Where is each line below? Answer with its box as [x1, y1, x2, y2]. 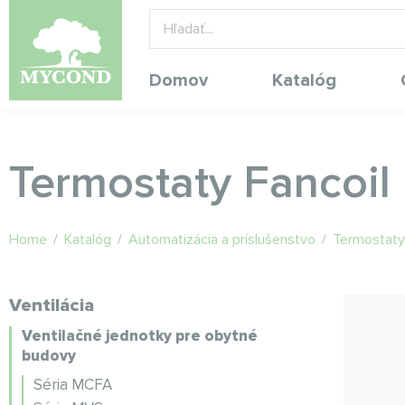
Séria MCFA [33, 375, 112, 394]
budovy [22, 346, 76, 365]
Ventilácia [9, 295, 94, 316]
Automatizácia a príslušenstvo [128, 231, 316, 249]
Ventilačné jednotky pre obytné [22, 326, 258, 345]
